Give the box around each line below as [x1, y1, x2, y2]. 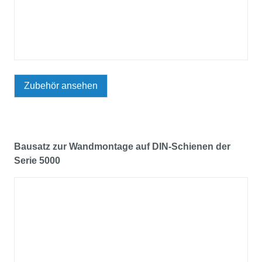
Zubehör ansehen [24, 81, 98, 91]
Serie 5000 [14, 156, 60, 166]
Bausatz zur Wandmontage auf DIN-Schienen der [14, 142, 230, 152]
